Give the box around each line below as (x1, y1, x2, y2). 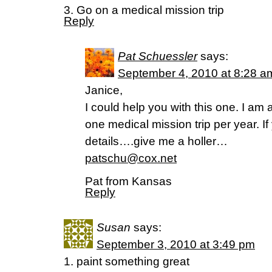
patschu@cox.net (85, 152, 177, 165)
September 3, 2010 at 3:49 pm (97, 238, 255, 251)
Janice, (85, 84, 123, 97)
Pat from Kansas (85, 175, 172, 188)
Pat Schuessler (118, 50, 197, 63)
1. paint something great (64, 255, 189, 268)
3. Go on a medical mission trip (64, 4, 224, 16)
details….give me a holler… (85, 135, 228, 148)
